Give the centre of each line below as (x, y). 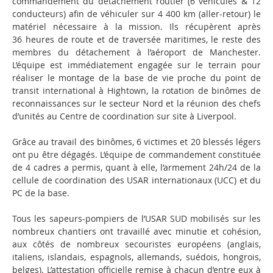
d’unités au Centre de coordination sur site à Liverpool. (124, 116)
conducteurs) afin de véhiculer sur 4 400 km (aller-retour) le (136, 14)
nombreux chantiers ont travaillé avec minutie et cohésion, (136, 231)
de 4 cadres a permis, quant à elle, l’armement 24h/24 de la (136, 167)
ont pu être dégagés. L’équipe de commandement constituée (136, 154)
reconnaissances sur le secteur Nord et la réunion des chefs (136, 103)
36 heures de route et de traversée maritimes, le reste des (136, 39)
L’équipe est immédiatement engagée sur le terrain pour (136, 65)
